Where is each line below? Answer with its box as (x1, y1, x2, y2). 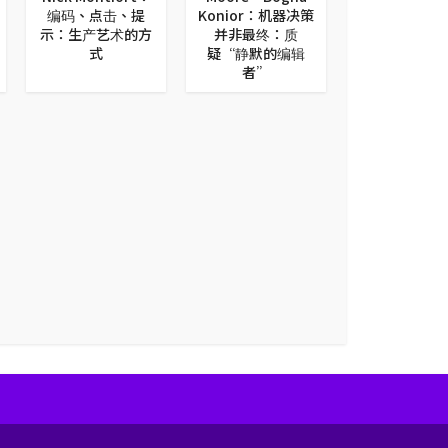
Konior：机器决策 (198, 4, 314, 25)
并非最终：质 (214, 23, 298, 44)
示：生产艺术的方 (40, 23, 152, 44)
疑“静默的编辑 (207, 42, 305, 63)
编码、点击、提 (47, 4, 145, 25)
